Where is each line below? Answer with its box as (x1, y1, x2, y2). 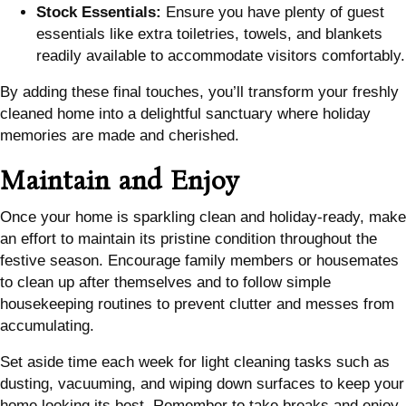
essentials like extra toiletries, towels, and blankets (36, 25, 382, 43)
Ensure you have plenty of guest (161, 4, 384, 22)
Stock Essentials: (36, 4, 161, 22)
